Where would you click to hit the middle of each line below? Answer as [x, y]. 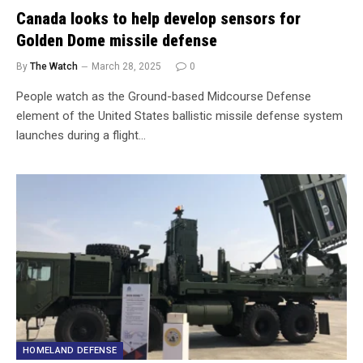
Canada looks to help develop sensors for [158, 18]
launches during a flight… [81, 135]
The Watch [54, 66]
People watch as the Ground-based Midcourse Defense [164, 96]
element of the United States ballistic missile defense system [179, 115]
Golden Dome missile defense [117, 40]
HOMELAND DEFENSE [70, 350]
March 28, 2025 [126, 66]
